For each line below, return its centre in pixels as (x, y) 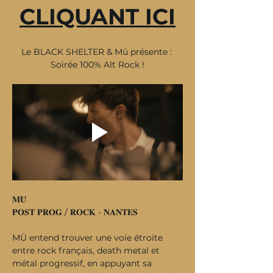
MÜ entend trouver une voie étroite (89, 237)
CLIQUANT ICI (97, 16)
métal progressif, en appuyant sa (83, 263)
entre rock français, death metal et (87, 250)
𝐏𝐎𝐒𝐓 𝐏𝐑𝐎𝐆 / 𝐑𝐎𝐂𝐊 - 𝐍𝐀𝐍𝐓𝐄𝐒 (75, 212)
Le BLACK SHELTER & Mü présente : (97, 52)
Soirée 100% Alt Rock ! (97, 65)
